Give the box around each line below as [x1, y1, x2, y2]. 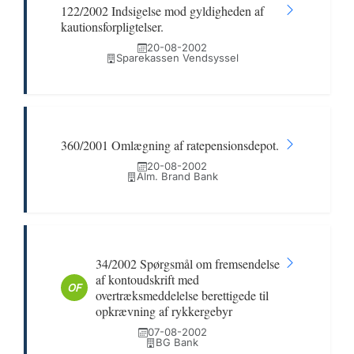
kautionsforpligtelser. [61, 18, 164, 35]
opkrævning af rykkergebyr [96, 303, 232, 319]
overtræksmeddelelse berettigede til [96, 287, 269, 303]
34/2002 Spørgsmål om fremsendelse [96, 255, 280, 272]
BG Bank [156, 336, 198, 348]
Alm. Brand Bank [136, 170, 218, 183]
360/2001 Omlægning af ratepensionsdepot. [61, 137, 279, 153]
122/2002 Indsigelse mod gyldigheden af [61, 2, 264, 19]
